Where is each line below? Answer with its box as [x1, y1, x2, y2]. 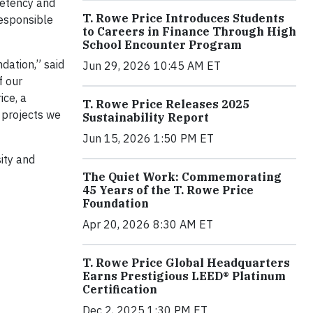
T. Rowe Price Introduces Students [82, 10, 284, 25]
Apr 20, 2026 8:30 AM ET [82, 217, 213, 231]
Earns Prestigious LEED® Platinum [82, 268, 286, 283]
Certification [82, 282, 157, 296]
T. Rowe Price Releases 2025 [82, 96, 249, 111]
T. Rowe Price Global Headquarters [82, 255, 290, 270]
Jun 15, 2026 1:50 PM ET [82, 131, 214, 145]
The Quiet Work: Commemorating [82, 169, 282, 184]
